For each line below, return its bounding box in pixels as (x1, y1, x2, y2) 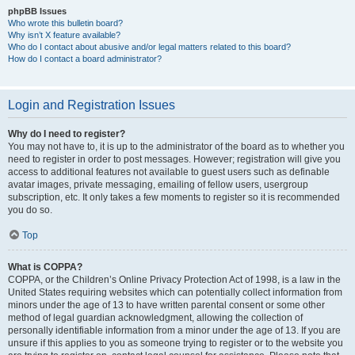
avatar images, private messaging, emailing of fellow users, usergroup (8, 179, 308, 190)
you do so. (8, 204, 52, 216)
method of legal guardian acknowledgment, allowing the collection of (8, 312, 303, 323)
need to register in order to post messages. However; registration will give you (8, 154, 341, 165)
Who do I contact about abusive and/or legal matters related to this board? (8, 42, 291, 52)
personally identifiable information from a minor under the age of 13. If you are (8, 325, 341, 336)
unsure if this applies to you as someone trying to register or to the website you (8, 338, 343, 349)
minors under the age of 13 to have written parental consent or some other (8, 300, 325, 311)
